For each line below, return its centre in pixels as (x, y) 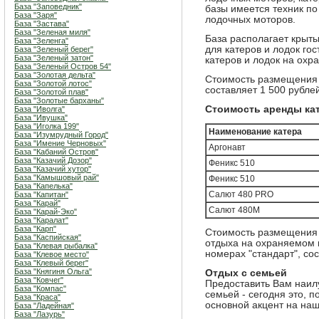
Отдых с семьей (246, 273)
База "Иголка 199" (47, 126)
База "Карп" (35, 229)
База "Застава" (42, 23)
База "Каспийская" (48, 237)
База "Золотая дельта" (55, 75)
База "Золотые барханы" (59, 100)
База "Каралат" (41, 220)
